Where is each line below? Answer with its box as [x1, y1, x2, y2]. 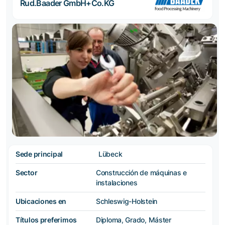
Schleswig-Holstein [96, 196, 157, 205]
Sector [16, 168, 38, 177]
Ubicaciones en [16, 196, 67, 205]
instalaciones [96, 178, 138, 187]
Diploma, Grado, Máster [96, 215, 171, 224]
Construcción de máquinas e [96, 168, 187, 177]
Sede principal [16, 149, 63, 158]
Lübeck [98, 149, 123, 158]
